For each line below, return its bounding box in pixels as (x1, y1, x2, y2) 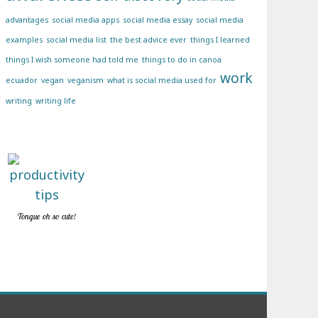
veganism (67, 75, 104, 86)
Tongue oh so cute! (17, 210, 77, 221)
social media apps (52, 15, 119, 26)
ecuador (6, 75, 38, 86)
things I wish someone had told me (6, 55, 138, 65)
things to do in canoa (142, 55, 221, 65)
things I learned (190, 35, 250, 45)
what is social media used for (107, 75, 216, 86)
